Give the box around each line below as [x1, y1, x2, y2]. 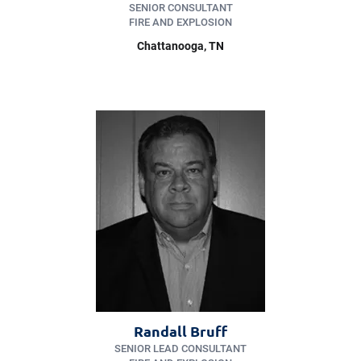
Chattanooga [137, 39, 204, 53]
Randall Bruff [134, 322, 227, 341]
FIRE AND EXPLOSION [129, 16, 232, 29]
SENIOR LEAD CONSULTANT [114, 342, 247, 355]
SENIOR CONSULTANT [128, 2, 233, 15]
